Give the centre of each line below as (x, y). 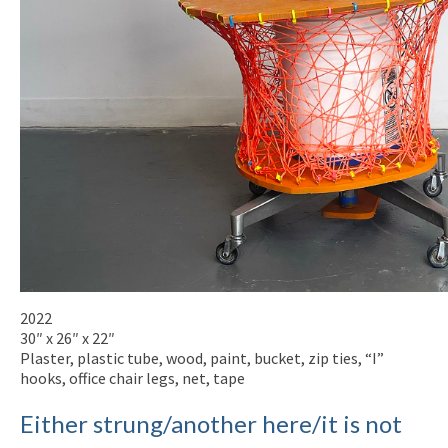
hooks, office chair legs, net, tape (132, 378)
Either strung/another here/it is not (211, 424)
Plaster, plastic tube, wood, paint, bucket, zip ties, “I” (202, 358)
